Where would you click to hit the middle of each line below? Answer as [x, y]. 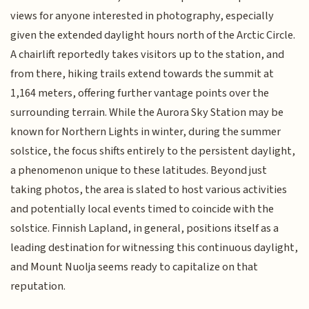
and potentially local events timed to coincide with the [142, 209]
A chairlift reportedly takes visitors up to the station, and [148, 55]
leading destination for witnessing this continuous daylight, [154, 248]
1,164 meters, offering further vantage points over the [140, 93]
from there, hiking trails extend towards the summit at [142, 74]
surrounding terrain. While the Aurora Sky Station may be [147, 113]
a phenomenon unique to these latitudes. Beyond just [139, 171]
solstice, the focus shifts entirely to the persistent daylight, [153, 151]
